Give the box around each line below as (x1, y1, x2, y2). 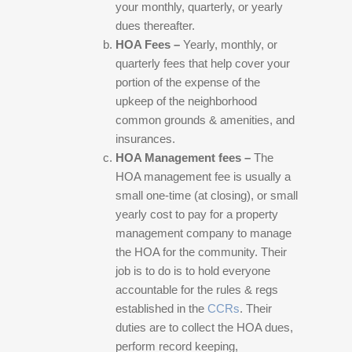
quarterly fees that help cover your (115, 57, 291, 70)
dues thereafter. (115, 19, 199, 32)
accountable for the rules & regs (115, 283, 279, 296)
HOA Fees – (115, 38, 184, 51)
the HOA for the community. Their (115, 245, 288, 258)
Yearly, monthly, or (183, 38, 278, 51)
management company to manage (115, 226, 292, 240)
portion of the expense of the (115, 75, 261, 89)
